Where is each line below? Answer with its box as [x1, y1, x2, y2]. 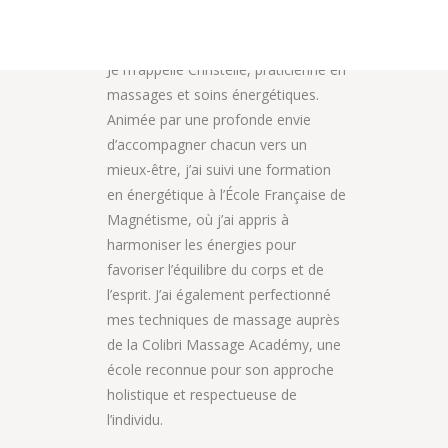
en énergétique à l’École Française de [107, 184, 346, 204]
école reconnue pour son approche [107, 359, 334, 379]
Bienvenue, [107, 24, 179, 44]
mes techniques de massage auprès [107, 309, 340, 329]
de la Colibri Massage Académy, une [107, 334, 341, 354]
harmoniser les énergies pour [107, 234, 296, 254]
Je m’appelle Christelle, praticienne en [107, 59, 346, 79]
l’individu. [107, 409, 163, 429]
